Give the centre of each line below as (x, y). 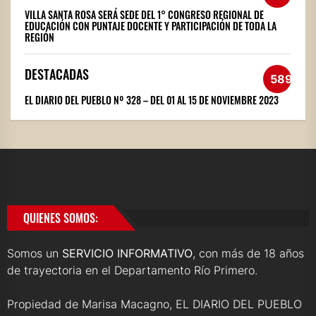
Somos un (35, 254)
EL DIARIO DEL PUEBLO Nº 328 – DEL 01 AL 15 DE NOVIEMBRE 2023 (152, 100)
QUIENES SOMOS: (61, 218)
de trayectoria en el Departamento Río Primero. (132, 271)
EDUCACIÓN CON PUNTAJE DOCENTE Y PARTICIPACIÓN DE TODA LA (151, 26)
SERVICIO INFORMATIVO (127, 254)
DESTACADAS (57, 74)
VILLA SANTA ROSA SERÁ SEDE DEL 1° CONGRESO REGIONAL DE (144, 15)
